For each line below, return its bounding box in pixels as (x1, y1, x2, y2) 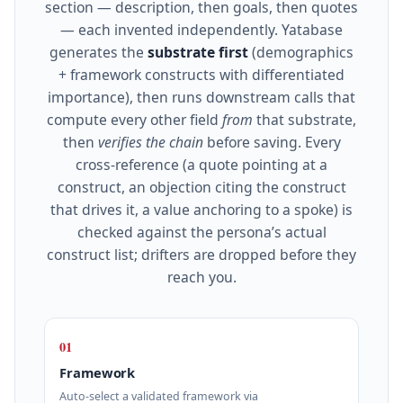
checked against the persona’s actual (76, 221, 327, 242)
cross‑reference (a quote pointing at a (76, 154, 327, 175)
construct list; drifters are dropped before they (47, 244, 356, 264)
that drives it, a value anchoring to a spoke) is (50, 199, 353, 219)
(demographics (248, 41, 354, 62)
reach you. (166, 266, 237, 287)
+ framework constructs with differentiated (58, 64, 345, 85)
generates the (49, 41, 148, 62)
